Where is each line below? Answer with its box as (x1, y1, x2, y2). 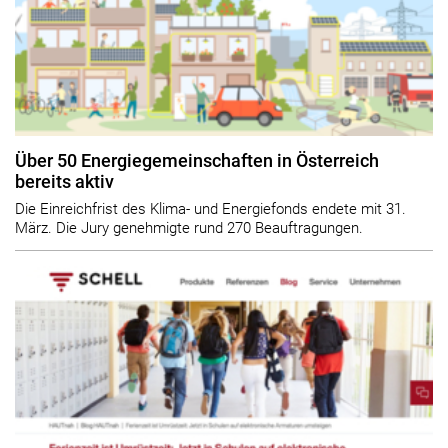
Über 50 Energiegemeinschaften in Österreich (15, 151, 379, 172)
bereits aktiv (15, 172, 114, 193)
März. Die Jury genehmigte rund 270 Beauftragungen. (15, 218, 363, 237)
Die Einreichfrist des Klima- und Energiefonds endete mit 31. (15, 199, 406, 218)
